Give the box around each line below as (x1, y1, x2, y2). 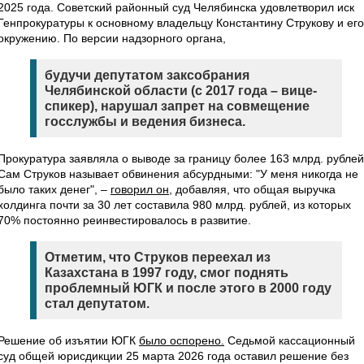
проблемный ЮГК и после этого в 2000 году (45, 281, 331, 295)
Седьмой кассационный (224, 334, 355, 347)
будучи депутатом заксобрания (45, 68, 249, 82)
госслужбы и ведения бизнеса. (45, 115, 245, 128)
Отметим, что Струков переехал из (45, 250, 271, 264)
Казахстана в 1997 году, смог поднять (45, 266, 288, 279)
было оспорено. (139, 334, 224, 347)
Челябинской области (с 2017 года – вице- (45, 84, 317, 97)
